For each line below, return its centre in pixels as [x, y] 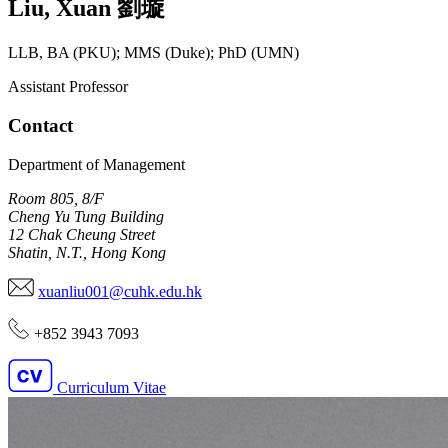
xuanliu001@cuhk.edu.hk [120, 291]
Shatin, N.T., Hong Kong [87, 252]
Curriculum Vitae [111, 387]
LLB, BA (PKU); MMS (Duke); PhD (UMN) [153, 53]
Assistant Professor [68, 87]
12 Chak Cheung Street [81, 234]
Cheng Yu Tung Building [86, 216]
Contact [40, 125]
